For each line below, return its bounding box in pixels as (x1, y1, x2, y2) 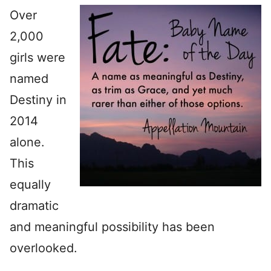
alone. (10, 135, 45, 149)
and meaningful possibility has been (10, 220, 215, 234)
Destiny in (10, 93, 67, 107)
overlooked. (10, 241, 77, 255)
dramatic (10, 198, 59, 213)
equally (10, 177, 51, 192)
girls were (10, 50, 65, 65)
